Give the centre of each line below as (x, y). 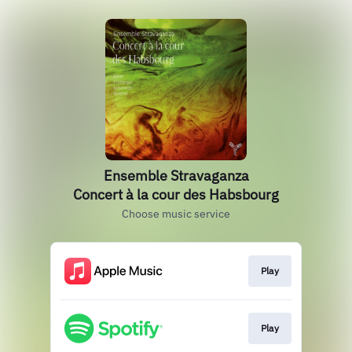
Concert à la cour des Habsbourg (176, 194)
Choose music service (176, 214)
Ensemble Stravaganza (176, 176)
